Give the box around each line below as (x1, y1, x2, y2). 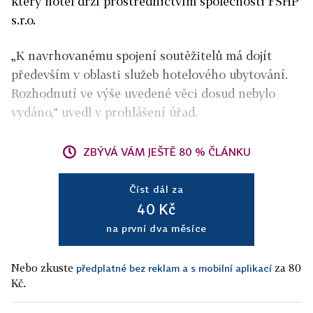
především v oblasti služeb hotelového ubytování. (11, 67, 288, 82)
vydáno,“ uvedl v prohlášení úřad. (11, 105, 198, 119)
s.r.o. (11, 13, 36, 27)
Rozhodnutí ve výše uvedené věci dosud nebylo (11, 86, 275, 101)
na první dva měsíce (105, 222, 208, 234)
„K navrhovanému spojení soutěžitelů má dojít (11, 48, 272, 63)
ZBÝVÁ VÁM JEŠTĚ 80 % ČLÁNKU (83, 145, 251, 158)
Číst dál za (129, 183, 184, 195)
